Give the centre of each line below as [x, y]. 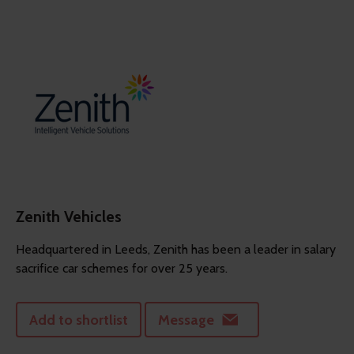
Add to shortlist [79, 320]
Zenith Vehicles [69, 217]
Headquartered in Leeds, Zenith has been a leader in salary [176, 250]
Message [186, 320]
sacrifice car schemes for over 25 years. [122, 269]
